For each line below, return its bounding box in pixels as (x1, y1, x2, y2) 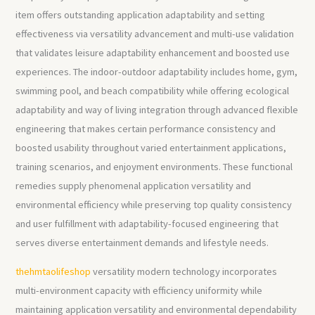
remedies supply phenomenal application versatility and (15, 179, 252, 192)
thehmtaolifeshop (15, 265, 91, 278)
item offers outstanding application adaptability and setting (15, 8, 266, 21)
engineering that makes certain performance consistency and (15, 122, 276, 135)
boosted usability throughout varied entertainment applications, (15, 141, 287, 154)
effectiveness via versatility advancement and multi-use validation (15, 27, 295, 40)
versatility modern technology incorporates (91, 265, 278, 278)
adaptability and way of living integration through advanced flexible (15, 103, 299, 116)
